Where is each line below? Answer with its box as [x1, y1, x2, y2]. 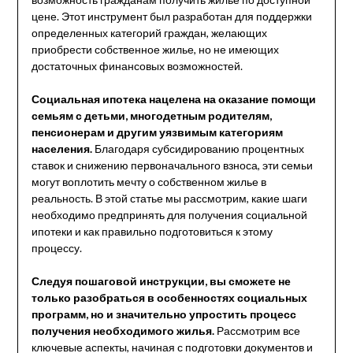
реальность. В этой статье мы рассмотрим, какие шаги [31, 191, 307, 205]
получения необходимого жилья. [31, 323, 214, 337]
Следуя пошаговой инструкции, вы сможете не [31, 273, 291, 288]
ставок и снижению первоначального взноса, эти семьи [31, 158, 313, 172]
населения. [31, 141, 92, 155]
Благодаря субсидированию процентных [91, 141, 304, 155]
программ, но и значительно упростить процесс [31, 307, 296, 321]
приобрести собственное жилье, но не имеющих [31, 42, 279, 56]
